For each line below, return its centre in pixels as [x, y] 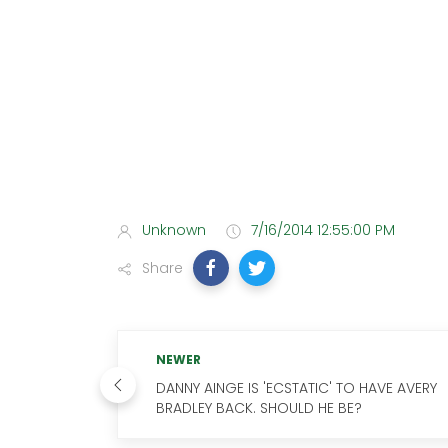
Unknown [174, 230]
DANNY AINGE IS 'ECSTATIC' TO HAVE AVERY [296, 388]
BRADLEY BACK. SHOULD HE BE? [259, 408]
